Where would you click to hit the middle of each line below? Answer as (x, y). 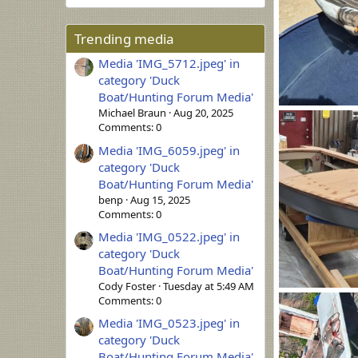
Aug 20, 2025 (203, 113)
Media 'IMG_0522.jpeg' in (169, 236)
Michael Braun (132, 113)
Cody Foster (127, 286)
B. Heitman (318, 127)
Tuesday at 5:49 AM (209, 286)
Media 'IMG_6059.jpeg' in (169, 150)
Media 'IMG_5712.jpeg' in (169, 64)
